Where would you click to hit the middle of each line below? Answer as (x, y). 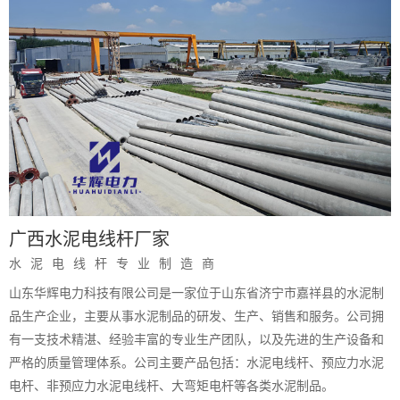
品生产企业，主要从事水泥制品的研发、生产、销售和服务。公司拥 (196, 317)
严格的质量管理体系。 (71, 363)
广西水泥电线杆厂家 (89, 238)
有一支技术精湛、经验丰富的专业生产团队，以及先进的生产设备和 (196, 340)
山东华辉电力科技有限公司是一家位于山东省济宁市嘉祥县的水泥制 (196, 294)
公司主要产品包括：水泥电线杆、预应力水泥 (259, 363)
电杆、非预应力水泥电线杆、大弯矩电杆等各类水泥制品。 (171, 387)
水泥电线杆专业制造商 (116, 263)
